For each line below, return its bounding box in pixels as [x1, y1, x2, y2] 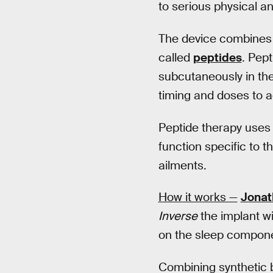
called [158, 49, 193, 65]
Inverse [158, 208, 197, 224]
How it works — [158, 190, 238, 205]
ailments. [158, 157, 207, 173]
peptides [193, 49, 242, 65]
